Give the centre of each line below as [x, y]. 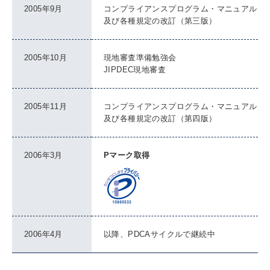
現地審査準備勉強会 [140, 58]
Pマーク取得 [127, 155]
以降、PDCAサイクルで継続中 [159, 234]
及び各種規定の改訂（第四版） [160, 118]
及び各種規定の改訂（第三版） [160, 21]
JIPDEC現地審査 [135, 70]
